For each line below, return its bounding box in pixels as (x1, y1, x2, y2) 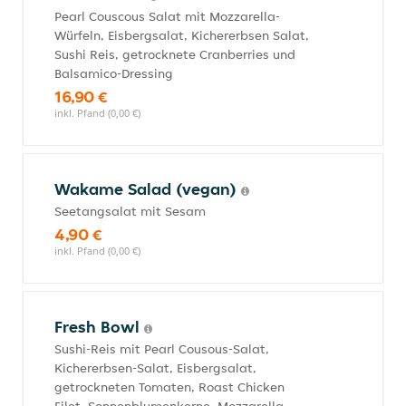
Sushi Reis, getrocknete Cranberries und (54, 46, 295, 63)
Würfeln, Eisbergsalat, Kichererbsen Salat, (54, 27, 309, 43)
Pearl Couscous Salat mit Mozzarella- (54, 8, 280, 24)
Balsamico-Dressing (54, 65, 173, 82)
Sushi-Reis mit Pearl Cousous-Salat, (54, 341, 269, 357)
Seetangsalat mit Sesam (54, 203, 206, 219)
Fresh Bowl (54, 316, 144, 337)
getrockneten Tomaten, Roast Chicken (54, 379, 285, 395)
